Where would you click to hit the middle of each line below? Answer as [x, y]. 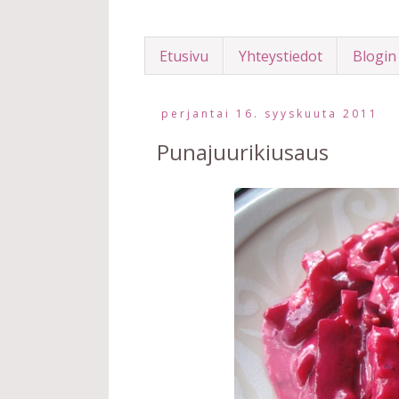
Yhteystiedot [281, 56]
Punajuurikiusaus [243, 152]
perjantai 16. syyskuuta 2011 [269, 114]
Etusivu [184, 56]
